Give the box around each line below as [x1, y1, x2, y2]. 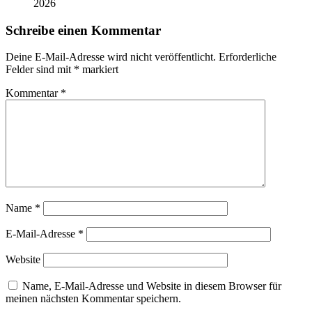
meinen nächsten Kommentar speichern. [6, 292, 181, 305]
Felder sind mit [6, 63, 74, 76]
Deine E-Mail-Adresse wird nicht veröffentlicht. [6, 51, 216, 63]
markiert [79, 63, 118, 76]
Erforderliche [219, 51, 276, 63]
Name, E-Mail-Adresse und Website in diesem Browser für [22, 280, 281, 292]
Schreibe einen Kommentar [6, 22, 161, 38]
